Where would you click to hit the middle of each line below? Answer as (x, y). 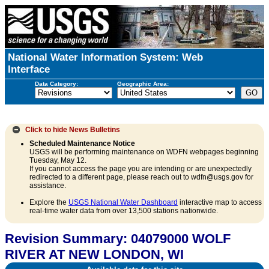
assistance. (48, 186)
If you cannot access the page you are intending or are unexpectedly (141, 169)
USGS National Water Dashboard (123, 203)
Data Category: (56, 83)
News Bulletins (95, 129)
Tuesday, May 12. (58, 161)
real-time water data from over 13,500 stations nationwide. (124, 211)
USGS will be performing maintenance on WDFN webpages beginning (144, 152)
